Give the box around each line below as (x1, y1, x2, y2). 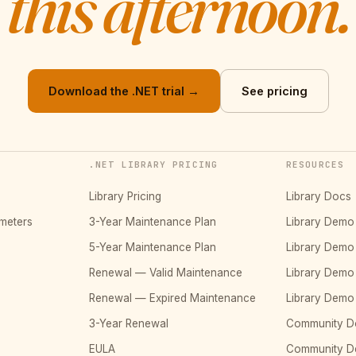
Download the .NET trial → (48, 84, 199, 99)
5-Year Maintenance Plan (89, 241, 216, 254)
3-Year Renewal (89, 317, 168, 331)
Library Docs (286, 190, 351, 203)
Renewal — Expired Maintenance (89, 292, 256, 305)
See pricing (241, 84, 308, 99)
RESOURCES (286, 159, 344, 171)
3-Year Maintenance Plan (89, 215, 216, 229)
